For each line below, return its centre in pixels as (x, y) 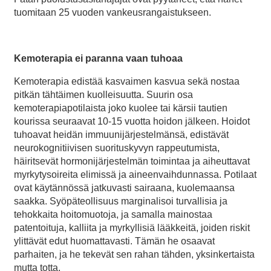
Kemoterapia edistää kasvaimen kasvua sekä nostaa (127, 82)
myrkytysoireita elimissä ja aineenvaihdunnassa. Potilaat (135, 175)
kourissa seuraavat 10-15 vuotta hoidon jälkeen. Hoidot (132, 122)
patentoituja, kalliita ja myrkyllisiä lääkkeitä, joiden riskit (132, 228)
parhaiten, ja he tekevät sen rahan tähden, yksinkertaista (134, 255)
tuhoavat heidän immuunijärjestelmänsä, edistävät (121, 135)
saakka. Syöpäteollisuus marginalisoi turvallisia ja (121, 201)
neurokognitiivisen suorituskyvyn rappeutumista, (117, 148)
